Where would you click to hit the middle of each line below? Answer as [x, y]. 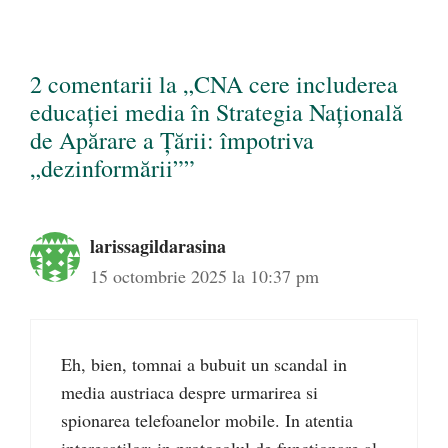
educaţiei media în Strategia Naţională [216, 112]
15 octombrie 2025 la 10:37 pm [204, 276]
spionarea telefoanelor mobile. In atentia [207, 420]
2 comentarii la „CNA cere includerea [214, 84]
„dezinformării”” [112, 168]
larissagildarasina [158, 246]
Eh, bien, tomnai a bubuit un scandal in [204, 364]
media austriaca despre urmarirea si [189, 392]
